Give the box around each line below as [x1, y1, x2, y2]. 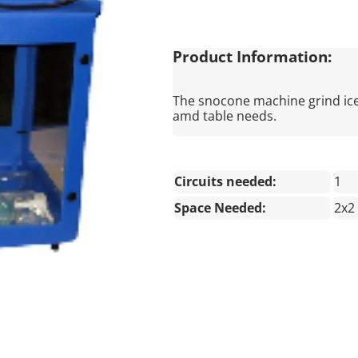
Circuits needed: [173, 172, 276, 190]
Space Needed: [173, 198, 266, 217]
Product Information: [172, 46, 332, 67]
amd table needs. [172, 106, 283, 125]
